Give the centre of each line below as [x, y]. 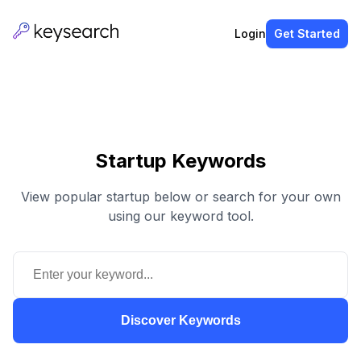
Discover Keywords [180, 320]
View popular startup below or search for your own [180, 196]
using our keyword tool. [180, 216]
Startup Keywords [180, 160]
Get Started [307, 33]
